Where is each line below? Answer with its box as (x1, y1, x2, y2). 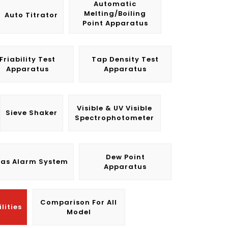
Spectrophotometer (74, 113, 154, 123)
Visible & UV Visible (76, 103, 152, 113)
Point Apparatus (82, 18, 148, 28)
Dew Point (105, 152, 145, 162)
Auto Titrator (5, 10, 58, 20)
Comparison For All (40, 197, 117, 207)
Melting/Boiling (84, 9, 146, 18)
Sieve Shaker (5, 108, 58, 118)
